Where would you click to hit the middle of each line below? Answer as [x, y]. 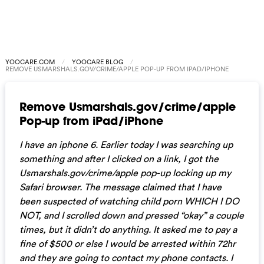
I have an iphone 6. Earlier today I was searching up [126, 144]
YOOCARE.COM [30, 62]
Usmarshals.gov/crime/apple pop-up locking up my [125, 172]
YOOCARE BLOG [97, 62]
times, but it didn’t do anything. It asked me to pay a [128, 229]
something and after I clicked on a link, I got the [119, 158]
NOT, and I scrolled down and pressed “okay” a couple [131, 215]
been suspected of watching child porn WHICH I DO [129, 201]
